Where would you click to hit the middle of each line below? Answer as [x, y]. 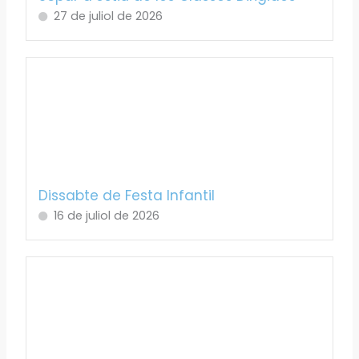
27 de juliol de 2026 [109, 16]
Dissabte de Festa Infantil [127, 196]
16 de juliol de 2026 [107, 216]
